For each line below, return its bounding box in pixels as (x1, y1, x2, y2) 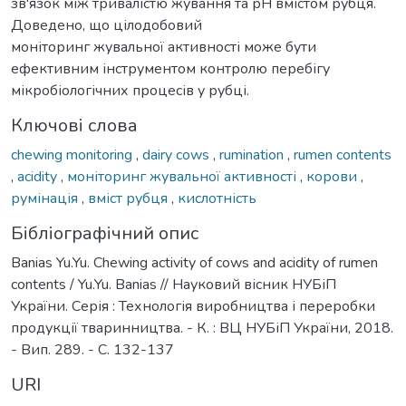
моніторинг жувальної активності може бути (11, 36, 316, 57)
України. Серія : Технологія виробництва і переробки (11, 295, 375, 316)
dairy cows (142, 144, 213, 165)
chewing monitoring (11, 144, 136, 165)
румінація (11, 188, 82, 208)
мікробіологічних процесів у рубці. (11, 80, 249, 101)
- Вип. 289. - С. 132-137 (11, 339, 174, 360)
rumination (219, 144, 287, 165)
